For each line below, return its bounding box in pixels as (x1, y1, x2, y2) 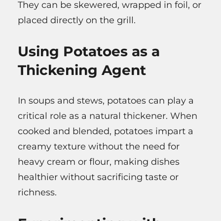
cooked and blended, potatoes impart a (18, 125, 193, 137)
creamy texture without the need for (18, 141, 180, 152)
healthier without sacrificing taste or (18, 171, 179, 183)
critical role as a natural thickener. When (18, 110, 197, 121)
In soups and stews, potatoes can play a (18, 95, 194, 106)
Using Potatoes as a (18, 42, 160, 60)
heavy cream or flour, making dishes (18, 156, 180, 167)
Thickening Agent (18, 61, 146, 78)
